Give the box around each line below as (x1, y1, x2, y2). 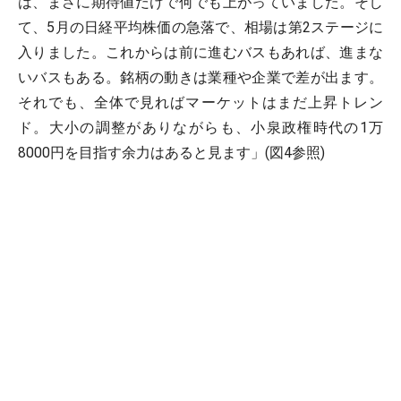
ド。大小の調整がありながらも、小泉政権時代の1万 (18, 119, 383, 136)
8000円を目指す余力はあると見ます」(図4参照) (18, 144, 325, 161)
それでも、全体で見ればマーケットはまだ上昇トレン (18, 94, 383, 111)
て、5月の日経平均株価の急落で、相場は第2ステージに (18, 19, 383, 36)
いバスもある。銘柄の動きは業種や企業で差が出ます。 (18, 69, 383, 86)
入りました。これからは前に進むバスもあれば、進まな (18, 44, 383, 61)
